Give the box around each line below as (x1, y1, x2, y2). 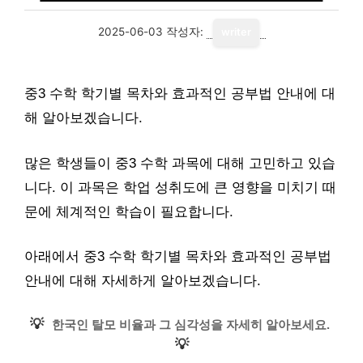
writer (220, 26, 251, 38)
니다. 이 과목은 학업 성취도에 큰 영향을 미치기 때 (24, 179, 336, 195)
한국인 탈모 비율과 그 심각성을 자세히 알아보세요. (51, 317, 330, 331)
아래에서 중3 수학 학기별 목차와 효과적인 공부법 (24, 249, 331, 264)
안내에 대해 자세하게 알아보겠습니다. (24, 273, 261, 288)
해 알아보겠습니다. (24, 110, 143, 126)
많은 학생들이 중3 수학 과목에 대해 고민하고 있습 (24, 155, 335, 171)
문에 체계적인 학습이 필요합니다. (24, 203, 233, 220)
